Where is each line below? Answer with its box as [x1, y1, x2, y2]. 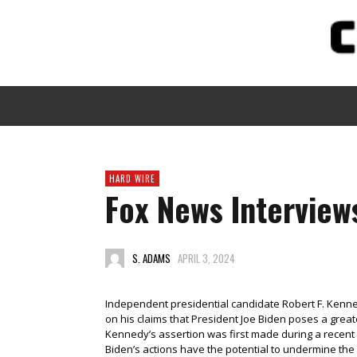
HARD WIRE [109, 171, 155, 185]
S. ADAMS [131, 249, 171, 266]
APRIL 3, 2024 [178, 249, 235, 266]
